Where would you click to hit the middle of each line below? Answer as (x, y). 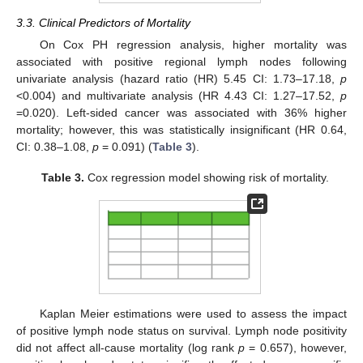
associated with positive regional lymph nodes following (181, 62)
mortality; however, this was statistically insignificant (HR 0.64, (181, 130)
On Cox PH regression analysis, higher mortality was (193, 45)
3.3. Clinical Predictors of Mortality (103, 22)
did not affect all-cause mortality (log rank (128, 348)
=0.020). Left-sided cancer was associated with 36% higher (181, 113)
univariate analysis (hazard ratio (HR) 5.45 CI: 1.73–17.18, (178, 79)
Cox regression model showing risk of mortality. (206, 178)
